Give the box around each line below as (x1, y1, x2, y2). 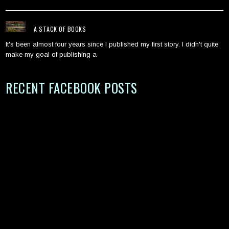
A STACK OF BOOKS (34, 25, 86, 34)
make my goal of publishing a (6, 51, 97, 59)
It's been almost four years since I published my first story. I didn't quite (6, 40, 219, 49)
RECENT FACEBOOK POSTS (6, 78, 138, 97)
